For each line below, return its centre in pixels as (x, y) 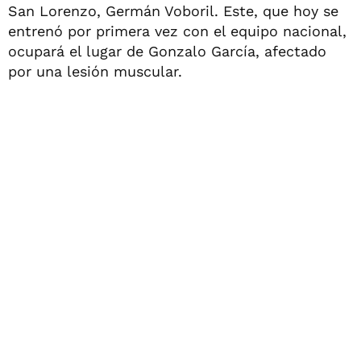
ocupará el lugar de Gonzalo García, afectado (167, 51)
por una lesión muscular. (95, 71)
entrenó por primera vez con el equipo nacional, (177, 31)
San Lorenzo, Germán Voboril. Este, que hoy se (173, 10)
